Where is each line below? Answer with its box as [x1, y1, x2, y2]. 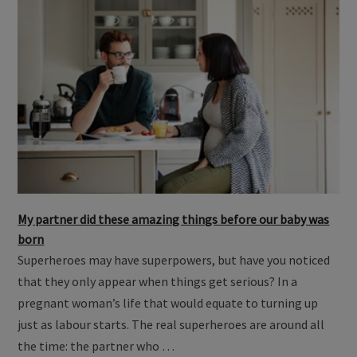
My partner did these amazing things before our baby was [18, 210, 330, 227]
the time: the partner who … [18, 337, 175, 354]
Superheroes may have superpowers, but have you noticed [18, 251, 331, 268]
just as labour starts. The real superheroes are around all [18, 316, 325, 332]
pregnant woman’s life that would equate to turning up [18, 294, 319, 311]
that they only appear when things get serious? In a [18, 273, 298, 289]
